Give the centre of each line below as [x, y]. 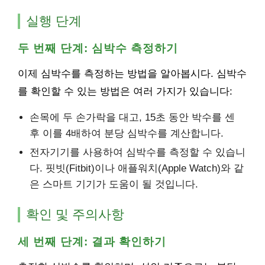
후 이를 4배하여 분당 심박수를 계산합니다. [127, 133]
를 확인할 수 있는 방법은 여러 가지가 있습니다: [125, 91]
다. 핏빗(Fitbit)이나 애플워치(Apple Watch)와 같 [137, 168]
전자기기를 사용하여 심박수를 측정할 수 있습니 [138, 152]
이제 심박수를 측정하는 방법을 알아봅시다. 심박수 [132, 74]
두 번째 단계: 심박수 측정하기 [98, 48]
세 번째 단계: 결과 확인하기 [92, 242]
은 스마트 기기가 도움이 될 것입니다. [114, 184]
